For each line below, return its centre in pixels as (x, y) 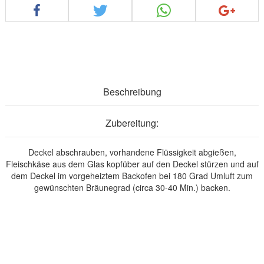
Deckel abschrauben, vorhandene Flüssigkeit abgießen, (132, 152)
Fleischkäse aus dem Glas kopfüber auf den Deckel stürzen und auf (132, 164)
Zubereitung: (132, 123)
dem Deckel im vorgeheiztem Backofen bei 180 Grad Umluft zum (132, 175)
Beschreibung (132, 91)
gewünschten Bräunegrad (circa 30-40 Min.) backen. (132, 187)
